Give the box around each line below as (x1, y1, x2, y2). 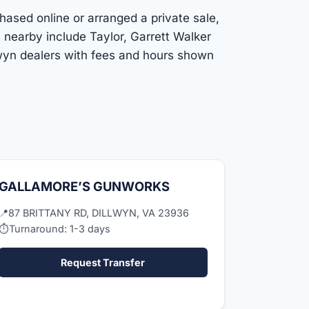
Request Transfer (61, 256, 146, 268)
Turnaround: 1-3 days (8, 222, 110, 235)
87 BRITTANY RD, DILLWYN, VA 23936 (8, 206, 189, 219)
